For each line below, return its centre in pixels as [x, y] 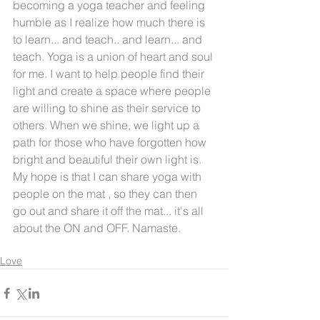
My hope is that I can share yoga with [109, 176]
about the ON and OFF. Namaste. [97, 228]
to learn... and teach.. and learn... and [109, 39]
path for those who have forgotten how [111, 142]
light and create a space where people [113, 91]
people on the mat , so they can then [106, 194]
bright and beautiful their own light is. [109, 159]
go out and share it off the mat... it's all [110, 211]
